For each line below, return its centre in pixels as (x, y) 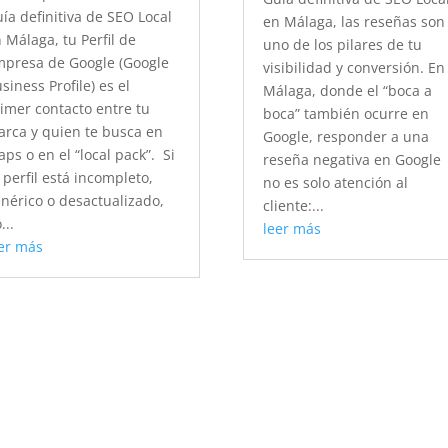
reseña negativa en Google (352, 160)
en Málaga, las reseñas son (354, 22)
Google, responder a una (346, 137)
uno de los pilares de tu (343, 45)
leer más (292, 229)
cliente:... (294, 206)
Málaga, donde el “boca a (348, 91)
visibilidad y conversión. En (354, 68)
